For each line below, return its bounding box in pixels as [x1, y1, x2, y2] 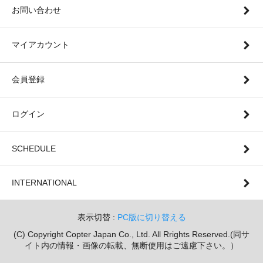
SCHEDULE [12, 143, 56, 153]
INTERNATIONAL [12, 177, 77, 187]
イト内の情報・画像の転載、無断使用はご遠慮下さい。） [25, 240, 238, 250]
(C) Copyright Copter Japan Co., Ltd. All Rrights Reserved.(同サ [14, 229, 249, 239]
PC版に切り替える [117, 212, 186, 222]
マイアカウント [12, 39, 69, 49]
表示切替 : [77, 212, 117, 222]
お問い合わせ [12, 5, 61, 15]
